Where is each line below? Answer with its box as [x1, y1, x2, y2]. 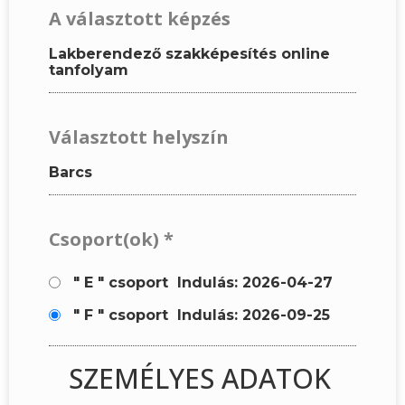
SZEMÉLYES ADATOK [68, 360, 331, 397]
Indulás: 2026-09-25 [168, 306, 330, 324]
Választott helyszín [49, 124, 229, 149]
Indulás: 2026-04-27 [168, 273, 333, 291]
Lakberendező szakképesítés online [49, 44, 330, 62]
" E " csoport [73, 273, 168, 291]
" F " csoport [73, 306, 168, 324]
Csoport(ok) [49, 226, 159, 251]
